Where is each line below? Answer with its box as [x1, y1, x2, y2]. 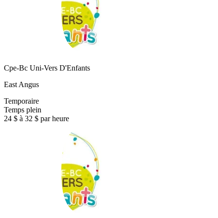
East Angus [4, 80, 39, 89]
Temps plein [4, 106, 41, 114]
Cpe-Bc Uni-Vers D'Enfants [4, 64, 90, 73]
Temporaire [4, 97, 39, 106]
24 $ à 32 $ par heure [4, 114, 69, 123]
